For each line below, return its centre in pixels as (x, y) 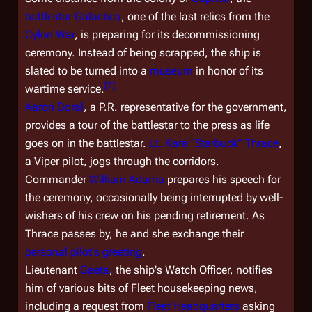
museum (171, 71)
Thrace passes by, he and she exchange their (134, 234)
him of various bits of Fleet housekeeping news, (141, 288)
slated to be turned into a (87, 71)
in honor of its (228, 71)
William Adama (127, 179)
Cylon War (50, 34)
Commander (57, 179)
